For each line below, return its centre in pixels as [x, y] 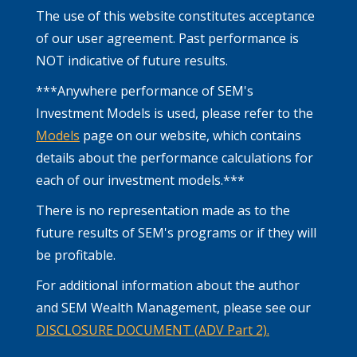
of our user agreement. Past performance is [167, 38]
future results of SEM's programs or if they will [176, 232]
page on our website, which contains [190, 135]
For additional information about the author [168, 285]
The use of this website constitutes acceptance [175, 16]
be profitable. [76, 255]
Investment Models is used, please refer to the [175, 113]
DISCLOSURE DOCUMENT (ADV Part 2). [153, 330]
